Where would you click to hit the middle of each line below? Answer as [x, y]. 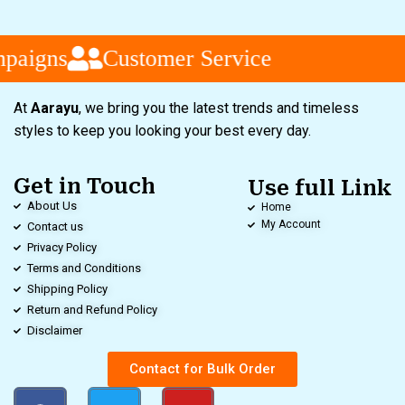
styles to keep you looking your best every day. [164, 131]
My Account [291, 224]
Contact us [55, 226]
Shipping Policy [67, 289]
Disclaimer [55, 330]
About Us [52, 206]
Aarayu [55, 108]
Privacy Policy [62, 247]
